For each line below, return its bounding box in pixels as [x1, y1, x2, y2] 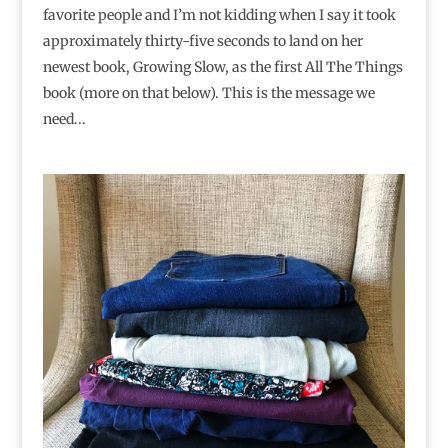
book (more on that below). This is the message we [42, 84, 375, 103]
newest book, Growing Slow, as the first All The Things [42, 58, 403, 77]
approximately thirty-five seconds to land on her [42, 32, 363, 51]
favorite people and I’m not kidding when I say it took [42, 6, 396, 25]
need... [42, 110, 86, 129]
